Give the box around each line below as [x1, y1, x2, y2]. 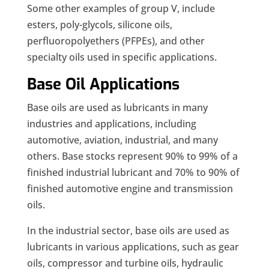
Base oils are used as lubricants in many [26, 101, 208, 115]
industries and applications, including [26, 117, 196, 131]
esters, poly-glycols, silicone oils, [26, 18, 172, 32]
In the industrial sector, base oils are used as [26, 224, 229, 238]
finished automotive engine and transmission [26, 182, 233, 196]
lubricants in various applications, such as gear [26, 240, 239, 254]
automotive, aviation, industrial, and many [26, 133, 218, 147]
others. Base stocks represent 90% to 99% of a [26, 150, 238, 163]
